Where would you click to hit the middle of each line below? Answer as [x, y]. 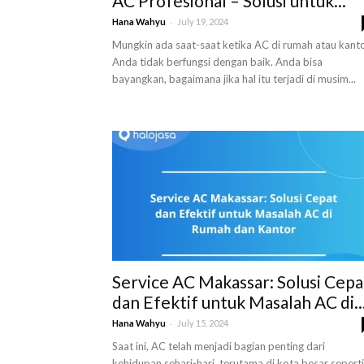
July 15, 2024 [203, 323]
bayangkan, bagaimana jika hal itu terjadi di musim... [234, 79]
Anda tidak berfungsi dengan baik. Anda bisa [217, 62]
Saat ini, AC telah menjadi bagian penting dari [219, 346]
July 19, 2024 [203, 22]
